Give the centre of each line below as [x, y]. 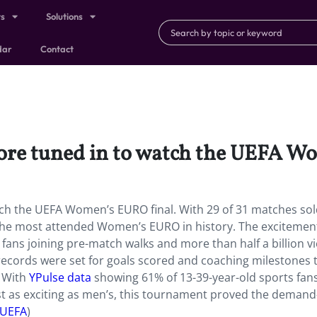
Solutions [65, 16]
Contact [57, 49]
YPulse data [60, 277]
